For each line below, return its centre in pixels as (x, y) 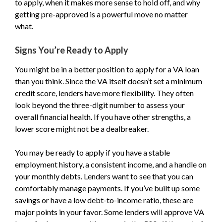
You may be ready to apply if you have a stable (92, 152)
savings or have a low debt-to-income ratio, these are (104, 200)
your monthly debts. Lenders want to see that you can (104, 176)
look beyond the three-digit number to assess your (100, 105)
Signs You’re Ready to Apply (72, 50)
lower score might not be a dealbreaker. (82, 129)
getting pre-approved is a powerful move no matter (101, 14)
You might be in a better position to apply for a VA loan (107, 69)
